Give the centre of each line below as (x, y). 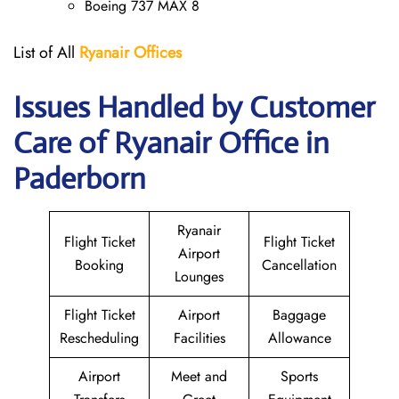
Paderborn (80, 179)
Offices (158, 53)
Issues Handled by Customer (194, 107)
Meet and (199, 376)
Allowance (299, 338)
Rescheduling (99, 338)
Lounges (199, 277)
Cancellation (299, 265)
